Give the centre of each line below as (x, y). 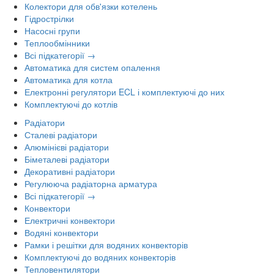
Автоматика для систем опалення (92, 67)
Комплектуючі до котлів (71, 104)
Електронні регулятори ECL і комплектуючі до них (124, 91)
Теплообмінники (57, 43)
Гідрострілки (49, 18)
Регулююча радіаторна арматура (91, 183)
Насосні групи (52, 30)
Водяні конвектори (61, 232)
